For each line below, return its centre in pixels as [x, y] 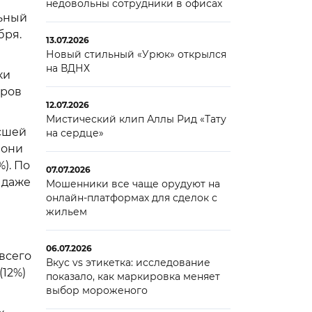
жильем [66, 212]
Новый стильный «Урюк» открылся [136, 54]
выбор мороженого [96, 290]
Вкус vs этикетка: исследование [128, 263]
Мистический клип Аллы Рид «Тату [136, 119]
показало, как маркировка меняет [133, 276]
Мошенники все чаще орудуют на [133, 184]
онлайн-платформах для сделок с [131, 198]
